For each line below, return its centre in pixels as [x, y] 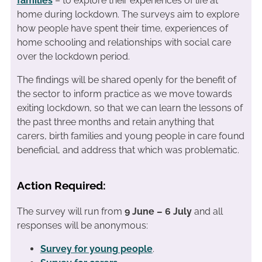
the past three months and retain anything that [115, 122]
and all [207, 211]
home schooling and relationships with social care [124, 42]
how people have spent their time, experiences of [122, 28]
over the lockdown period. [73, 56]
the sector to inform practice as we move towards [124, 94]
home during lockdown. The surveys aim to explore [128, 14]
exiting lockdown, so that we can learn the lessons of [130, 108]
